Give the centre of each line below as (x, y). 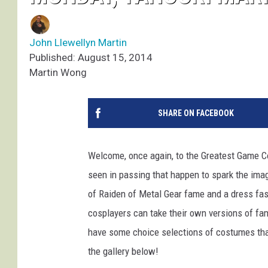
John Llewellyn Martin (78, 43)
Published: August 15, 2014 (91, 58)
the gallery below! (123, 252)
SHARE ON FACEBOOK (196, 113)
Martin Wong (58, 73)
